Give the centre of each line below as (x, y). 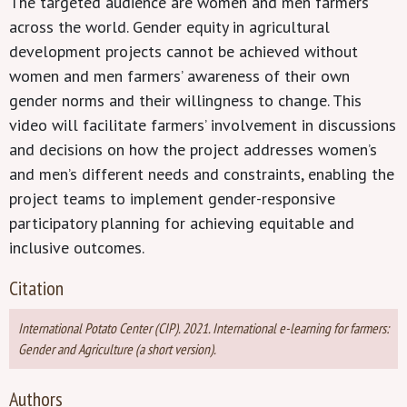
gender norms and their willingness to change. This (185, 100)
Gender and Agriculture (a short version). (117, 349)
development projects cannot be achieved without (184, 51)
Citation (36, 288)
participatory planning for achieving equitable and (182, 223)
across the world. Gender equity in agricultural (169, 27)
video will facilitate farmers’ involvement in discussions (203, 125)
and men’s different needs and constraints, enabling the (202, 174)
